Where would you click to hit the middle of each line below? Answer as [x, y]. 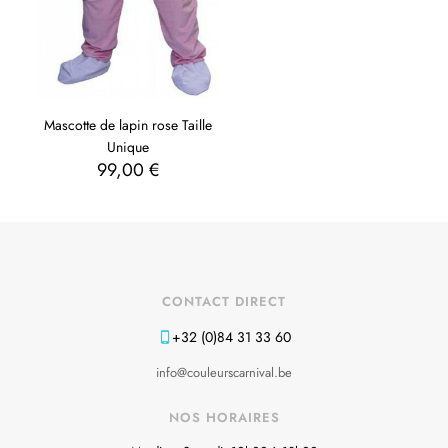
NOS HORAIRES [224, 418]
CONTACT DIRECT [224, 302]
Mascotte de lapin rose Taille [128, 125]
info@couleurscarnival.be [224, 373]
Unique [128, 147]
